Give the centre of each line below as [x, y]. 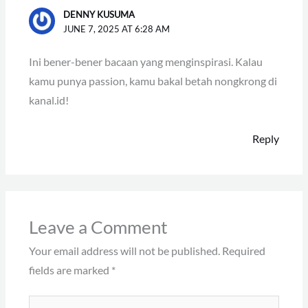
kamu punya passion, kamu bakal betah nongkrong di [153, 81]
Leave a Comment [98, 227]
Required [243, 251]
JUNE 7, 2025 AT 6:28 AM [117, 29]
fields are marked [70, 270]
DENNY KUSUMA [99, 14]
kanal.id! [48, 101]
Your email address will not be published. [124, 251]
